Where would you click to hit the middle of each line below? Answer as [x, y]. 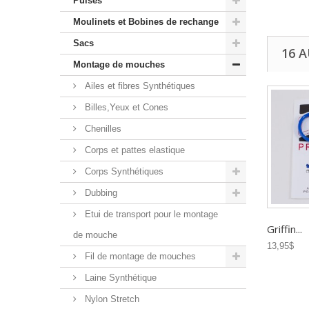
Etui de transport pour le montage [150, 214]
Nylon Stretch [111, 299]
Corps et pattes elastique [133, 150]
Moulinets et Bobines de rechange [146, 21]
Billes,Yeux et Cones [125, 107]
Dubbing [100, 192]
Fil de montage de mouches [139, 256]
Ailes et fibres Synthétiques [139, 86]
